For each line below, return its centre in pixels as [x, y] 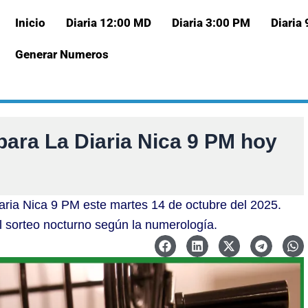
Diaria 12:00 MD [108, 23]
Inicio [30, 23]
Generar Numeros [62, 54]
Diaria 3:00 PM [211, 23]
